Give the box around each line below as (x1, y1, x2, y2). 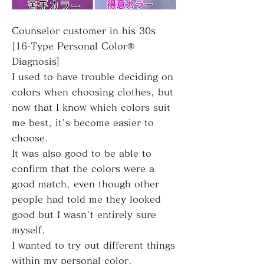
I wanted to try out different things (12, 240, 175, 250)
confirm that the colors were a (12, 164, 154, 173)
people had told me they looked (12, 194, 161, 204)
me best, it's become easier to (12, 118, 154, 127)
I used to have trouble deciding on (12, 72, 173, 81)
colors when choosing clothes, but (12, 87, 173, 97)
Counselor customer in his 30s (12, 26, 156, 35)
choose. (12, 133, 48, 143)
